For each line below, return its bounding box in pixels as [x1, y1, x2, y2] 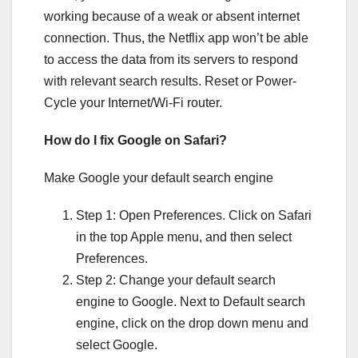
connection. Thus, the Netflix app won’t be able [44, 31, 308, 46]
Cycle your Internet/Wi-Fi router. [44, 96, 222, 110]
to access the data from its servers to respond [44, 53, 298, 67]
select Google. [76, 338, 157, 352]
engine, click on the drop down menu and [76, 316, 308, 331]
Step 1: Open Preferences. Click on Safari [76, 209, 312, 223]
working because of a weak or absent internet [44, 10, 300, 24]
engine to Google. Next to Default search [76, 295, 305, 309]
